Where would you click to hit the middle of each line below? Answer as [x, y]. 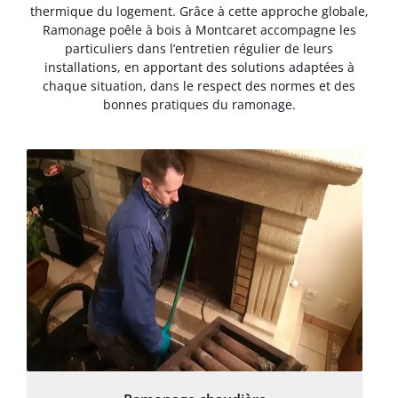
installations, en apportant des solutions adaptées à [199, 68]
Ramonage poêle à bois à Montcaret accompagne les [199, 30]
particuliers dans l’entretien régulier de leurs [199, 49]
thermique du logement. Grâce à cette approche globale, [199, 12]
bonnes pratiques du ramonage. [199, 105]
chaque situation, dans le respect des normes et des [199, 86]
